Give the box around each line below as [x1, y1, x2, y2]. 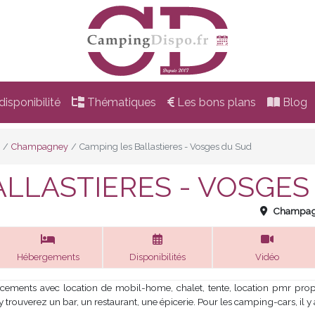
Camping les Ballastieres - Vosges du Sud [79, 141, 252, 152]
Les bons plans [174, 95, 256, 109]
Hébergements [16, 252, 79, 262]
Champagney [11, 141, 68, 152]
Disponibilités [129, 252, 186, 262]
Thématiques [84, 95, 156, 109]
